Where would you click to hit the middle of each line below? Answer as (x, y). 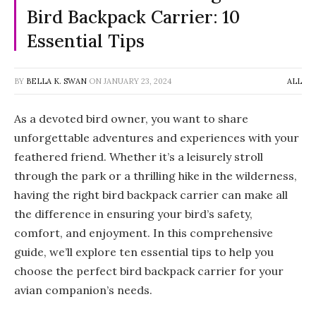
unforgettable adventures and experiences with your (157, 137)
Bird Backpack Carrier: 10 (133, 17)
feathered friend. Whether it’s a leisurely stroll (139, 156)
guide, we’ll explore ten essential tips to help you (144, 251)
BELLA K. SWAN (56, 81)
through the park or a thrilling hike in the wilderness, (156, 175)
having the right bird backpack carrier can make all (151, 194)
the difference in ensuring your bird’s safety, (133, 213)
